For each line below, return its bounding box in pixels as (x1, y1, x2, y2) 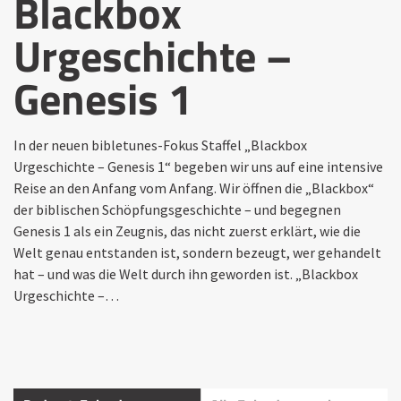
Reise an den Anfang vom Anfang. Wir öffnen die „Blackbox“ (13, 178, 374, 197)
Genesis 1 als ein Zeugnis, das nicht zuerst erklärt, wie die (13, 221, 361, 240)
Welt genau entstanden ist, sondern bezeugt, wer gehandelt (13, 243, 381, 261)
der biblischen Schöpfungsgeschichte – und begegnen (13, 200, 341, 218)
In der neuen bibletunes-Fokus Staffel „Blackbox (13, 135, 307, 154)
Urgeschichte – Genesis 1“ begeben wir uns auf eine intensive (13, 157, 383, 175)
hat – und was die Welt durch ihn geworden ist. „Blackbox (13, 264, 358, 283)
